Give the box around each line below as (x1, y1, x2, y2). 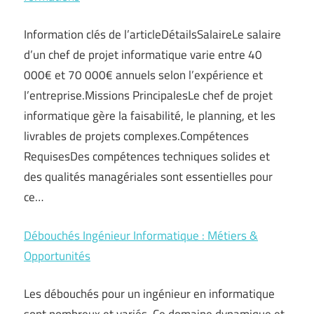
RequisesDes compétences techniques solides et (24, 147, 270, 166)
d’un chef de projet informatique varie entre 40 (24, 46, 262, 64)
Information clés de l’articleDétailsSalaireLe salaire (24, 25, 281, 44)
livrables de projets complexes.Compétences (24, 127, 249, 146)
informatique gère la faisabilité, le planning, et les (24, 107, 275, 125)
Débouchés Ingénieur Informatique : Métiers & (24, 226, 258, 245)
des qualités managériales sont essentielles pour (24, 168, 273, 186)
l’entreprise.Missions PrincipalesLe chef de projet (24, 86, 273, 105)
